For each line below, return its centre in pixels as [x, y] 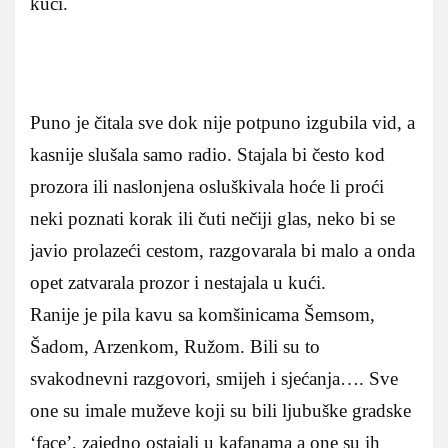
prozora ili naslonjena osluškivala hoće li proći [207, 186]
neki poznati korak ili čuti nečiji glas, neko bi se [212, 218]
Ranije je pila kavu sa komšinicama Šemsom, [202, 314]
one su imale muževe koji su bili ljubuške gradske [220, 410]
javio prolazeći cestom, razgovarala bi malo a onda [222, 250]
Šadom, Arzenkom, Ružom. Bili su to [175, 346]
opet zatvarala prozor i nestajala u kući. [178, 282]
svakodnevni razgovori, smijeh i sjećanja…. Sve [214, 378]
